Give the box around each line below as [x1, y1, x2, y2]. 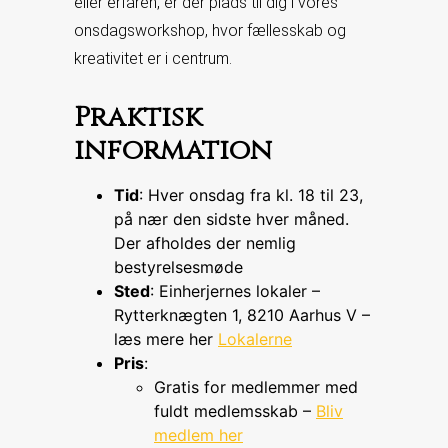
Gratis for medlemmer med [154, 377, 358, 397]
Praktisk [74, 99, 202, 136]
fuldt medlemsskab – [154, 401, 316, 421]
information [74, 132, 272, 169]
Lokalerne [218, 329, 292, 349]
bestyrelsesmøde [114, 257, 243, 277]
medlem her [154, 425, 243, 445]
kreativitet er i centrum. [74, 49, 232, 68]
